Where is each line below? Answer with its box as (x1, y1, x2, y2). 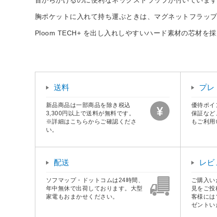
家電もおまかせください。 (46, 193, 119, 200)
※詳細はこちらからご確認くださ (46, 118, 137, 125)
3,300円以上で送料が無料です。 (46, 109, 135, 117)
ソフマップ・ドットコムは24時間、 (46, 176, 144, 184)
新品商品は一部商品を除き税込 (46, 101, 131, 108)
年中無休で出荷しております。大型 (46, 185, 143, 192)
